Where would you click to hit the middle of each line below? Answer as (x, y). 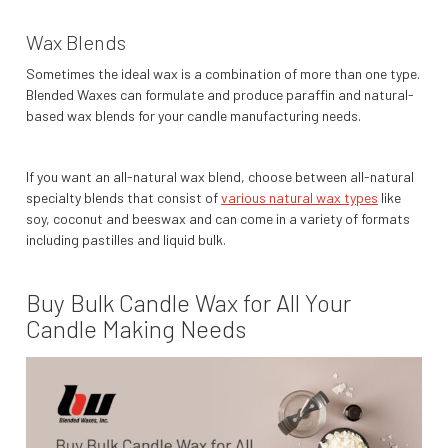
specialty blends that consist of (123, 198)
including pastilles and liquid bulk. (126, 240)
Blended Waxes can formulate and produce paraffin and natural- (220, 95)
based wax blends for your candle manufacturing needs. (193, 116)
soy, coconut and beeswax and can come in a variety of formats (218, 219)
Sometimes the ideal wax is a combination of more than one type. (223, 74)
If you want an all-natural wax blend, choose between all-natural (220, 177)
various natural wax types (299, 198)
